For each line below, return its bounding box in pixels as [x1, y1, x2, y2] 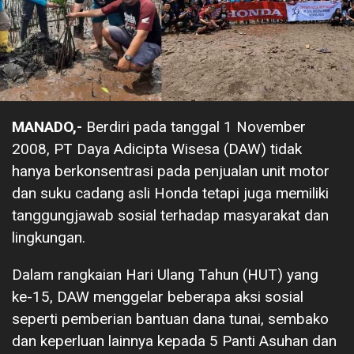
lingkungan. [12, 228, 85, 247]
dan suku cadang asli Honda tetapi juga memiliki [12, 183, 329, 202]
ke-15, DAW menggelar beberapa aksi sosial [12, 287, 303, 306]
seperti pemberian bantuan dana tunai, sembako [12, 309, 329, 328]
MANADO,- [12, 117, 82, 136]
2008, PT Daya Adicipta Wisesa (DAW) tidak [12, 139, 302, 158]
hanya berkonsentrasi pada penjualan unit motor [12, 161, 330, 180]
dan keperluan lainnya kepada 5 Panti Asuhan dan [12, 331, 337, 350]
